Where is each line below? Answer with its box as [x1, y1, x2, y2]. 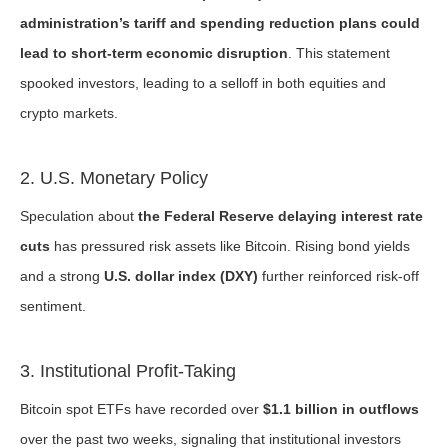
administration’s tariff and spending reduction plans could [20, 15, 420, 31]
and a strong [20, 268, 104, 284]
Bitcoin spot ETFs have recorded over [20, 401, 263, 417]
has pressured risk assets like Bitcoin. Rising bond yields [50, 238, 410, 254]
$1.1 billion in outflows [263, 401, 419, 417]
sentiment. [20, 298, 86, 314]
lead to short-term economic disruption [20, 45, 288, 61]
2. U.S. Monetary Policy [20, 168, 208, 188]
